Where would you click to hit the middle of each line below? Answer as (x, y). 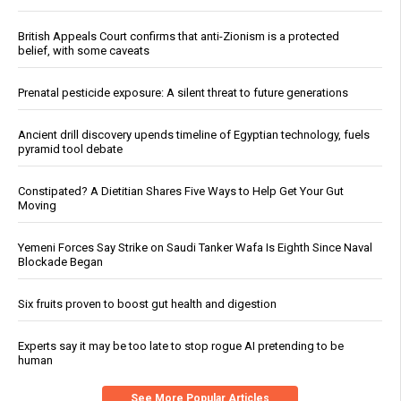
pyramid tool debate (70, 149)
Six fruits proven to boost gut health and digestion (147, 304)
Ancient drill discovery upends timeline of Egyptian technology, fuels (194, 135)
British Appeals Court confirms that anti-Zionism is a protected (179, 37)
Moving (37, 206)
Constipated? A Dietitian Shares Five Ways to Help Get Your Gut (181, 192)
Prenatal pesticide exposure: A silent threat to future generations (183, 93)
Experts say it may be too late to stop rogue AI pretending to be (181, 346)
